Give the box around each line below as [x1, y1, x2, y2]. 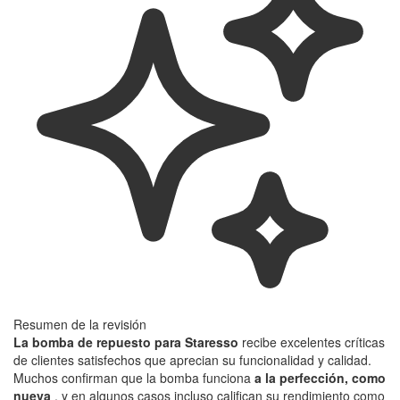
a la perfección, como [254, 369, 386, 387]
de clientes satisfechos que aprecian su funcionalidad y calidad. [13, 351, 371, 370]
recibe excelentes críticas [238, 333, 385, 352]
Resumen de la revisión [13, 315, 146, 334]
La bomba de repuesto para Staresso [13, 333, 238, 352]
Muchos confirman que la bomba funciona [13, 369, 254, 387]
